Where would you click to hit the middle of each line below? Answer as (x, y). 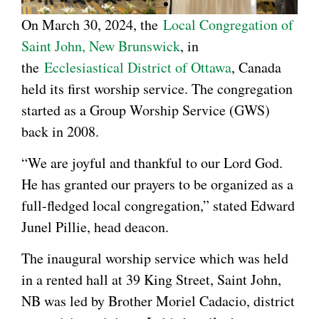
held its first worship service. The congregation (157, 88)
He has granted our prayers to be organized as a (157, 184)
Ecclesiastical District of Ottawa (138, 67)
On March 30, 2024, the (92, 24)
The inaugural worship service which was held (155, 258)
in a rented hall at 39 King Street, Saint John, (151, 280)
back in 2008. (60, 131)
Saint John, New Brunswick (101, 46)
